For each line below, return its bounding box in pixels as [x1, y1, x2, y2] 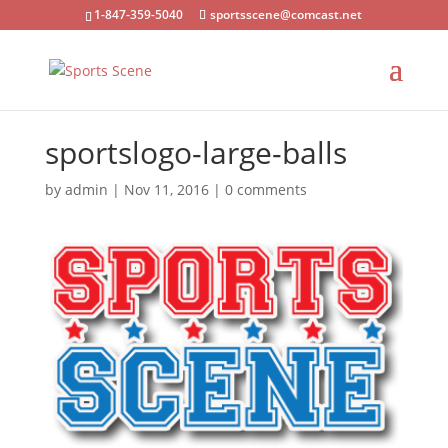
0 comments [224, 180, 307, 199]
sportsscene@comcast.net [210, 6, 363, 23]
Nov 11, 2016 [123, 180, 209, 199]
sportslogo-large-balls [44, 132, 347, 173]
